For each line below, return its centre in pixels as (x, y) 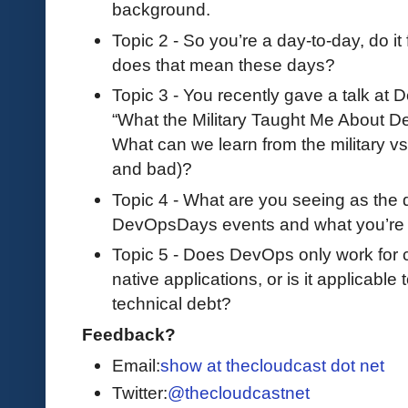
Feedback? (129, 334)
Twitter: (140, 392)
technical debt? (172, 304)
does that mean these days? (224, 64)
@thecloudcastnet (239, 392)
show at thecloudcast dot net (272, 365)
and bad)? (152, 169)
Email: (136, 365)
